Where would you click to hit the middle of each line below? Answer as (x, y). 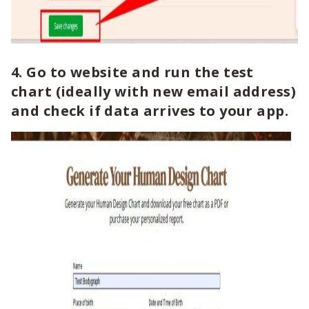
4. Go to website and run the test (132, 72)
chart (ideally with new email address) (153, 91)
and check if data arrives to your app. (150, 111)
